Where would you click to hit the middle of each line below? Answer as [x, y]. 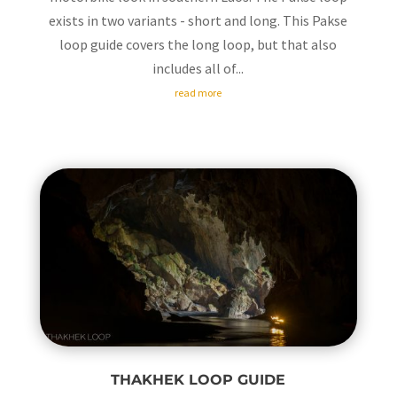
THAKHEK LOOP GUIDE [198, 380]
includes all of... [198, 68]
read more [198, 92]
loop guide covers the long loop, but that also [198, 44]
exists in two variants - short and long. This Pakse [198, 20]
